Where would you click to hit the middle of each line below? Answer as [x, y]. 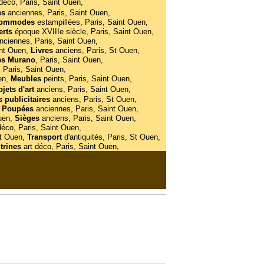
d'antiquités [83, 137]
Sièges [28, 118]
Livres [43, 50]
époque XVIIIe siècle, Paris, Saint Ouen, [84, 32]
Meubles [27, 79]
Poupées [17, 109]
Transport [45, 137]
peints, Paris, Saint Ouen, [88, 79]
